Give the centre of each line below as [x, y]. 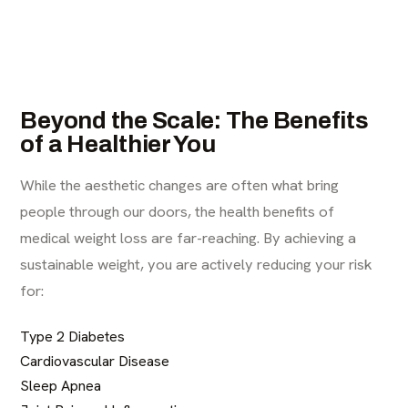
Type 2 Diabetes [73, 336]
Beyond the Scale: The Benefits [194, 120]
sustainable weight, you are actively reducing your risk [197, 264]
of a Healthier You [118, 143]
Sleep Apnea [61, 385]
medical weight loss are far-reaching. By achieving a [189, 237]
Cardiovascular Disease [95, 361]
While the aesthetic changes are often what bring [180, 184]
